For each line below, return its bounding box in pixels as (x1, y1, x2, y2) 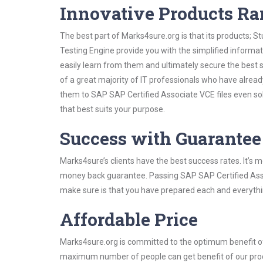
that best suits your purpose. (60, 104, 165, 114)
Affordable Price (60, 208, 198, 231)
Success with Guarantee (60, 127, 261, 150)
